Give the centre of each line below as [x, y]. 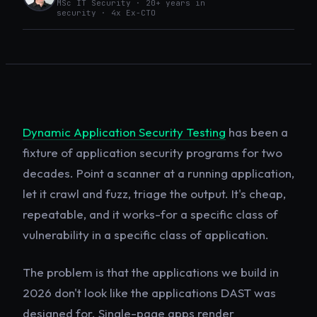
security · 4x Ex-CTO [106, 13]
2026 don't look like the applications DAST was [149, 293]
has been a [257, 132]
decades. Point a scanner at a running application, [158, 173]
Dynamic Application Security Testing [124, 132]
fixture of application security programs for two [152, 153]
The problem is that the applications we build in [151, 272]
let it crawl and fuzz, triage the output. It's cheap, [154, 194]
